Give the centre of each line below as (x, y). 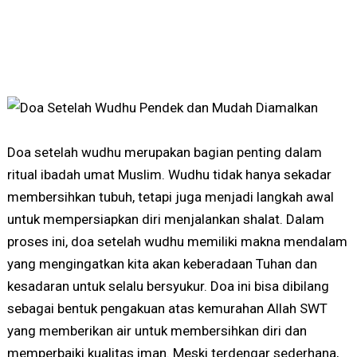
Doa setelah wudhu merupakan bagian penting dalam (164, 153)
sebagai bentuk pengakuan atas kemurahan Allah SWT (167, 309)
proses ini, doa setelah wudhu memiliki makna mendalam (177, 242)
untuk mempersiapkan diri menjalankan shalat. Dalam (165, 220)
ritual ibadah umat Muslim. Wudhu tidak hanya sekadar (169, 175)
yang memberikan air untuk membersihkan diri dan (157, 331)
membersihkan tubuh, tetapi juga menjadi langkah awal (170, 197)
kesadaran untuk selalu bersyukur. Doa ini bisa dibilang (168, 286)
